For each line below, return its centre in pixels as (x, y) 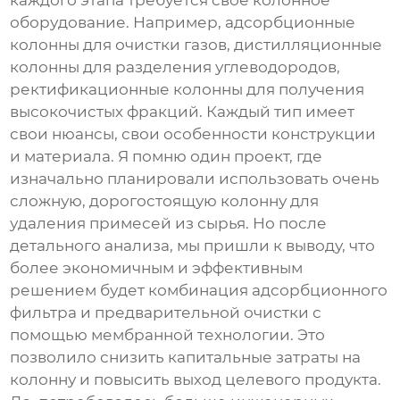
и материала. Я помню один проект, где (167, 157)
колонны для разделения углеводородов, (175, 67)
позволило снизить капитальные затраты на (186, 358)
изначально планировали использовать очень (195, 179)
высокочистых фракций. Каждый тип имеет (183, 112)
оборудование (68, 23)
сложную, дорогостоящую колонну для (165, 201)
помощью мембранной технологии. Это (168, 335)
